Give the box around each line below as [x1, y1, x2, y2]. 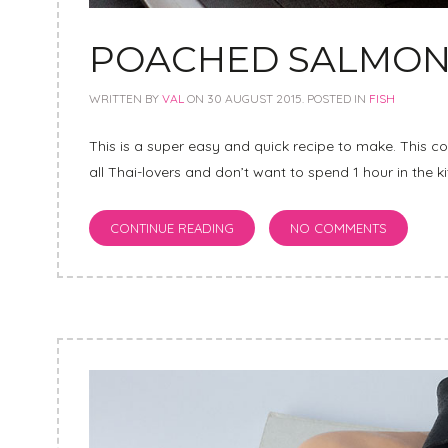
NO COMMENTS [290, 220, 387, 237]
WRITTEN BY [89, 91, 162, 107]
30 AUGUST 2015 [207, 91, 302, 107]
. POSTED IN [302, 91, 369, 107]
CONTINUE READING [110, 220, 234, 237]
